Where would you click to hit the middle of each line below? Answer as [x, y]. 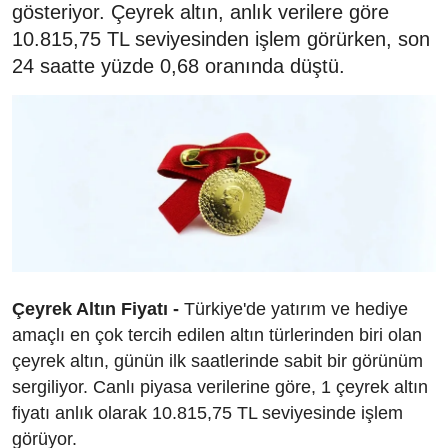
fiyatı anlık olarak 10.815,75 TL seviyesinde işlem [207, 412]
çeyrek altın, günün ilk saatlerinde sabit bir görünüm [217, 360]
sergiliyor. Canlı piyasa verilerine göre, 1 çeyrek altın [220, 386]
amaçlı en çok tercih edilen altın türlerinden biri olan [217, 334]
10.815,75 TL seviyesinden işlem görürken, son [221, 38]
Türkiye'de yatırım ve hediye [293, 308]
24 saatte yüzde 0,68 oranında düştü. [178, 65]
